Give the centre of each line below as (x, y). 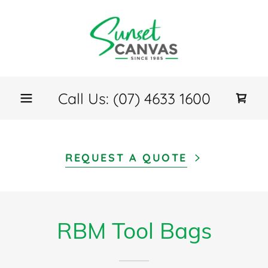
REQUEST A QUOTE (126, 158)
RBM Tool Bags (134, 230)
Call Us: (85, 98)
